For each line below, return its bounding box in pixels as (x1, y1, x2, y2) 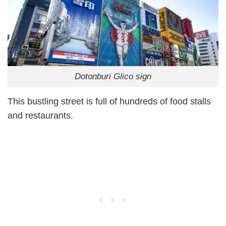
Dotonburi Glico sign (75, 72, 151, 82)
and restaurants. (8, 110, 73, 121)
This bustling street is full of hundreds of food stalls (8, 96, 211, 107)
